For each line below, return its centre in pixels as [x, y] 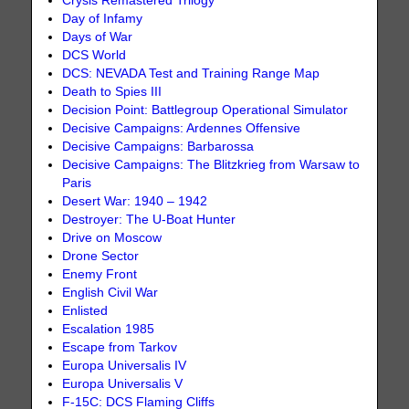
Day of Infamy [103, 19]
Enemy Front [100, 275]
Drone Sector [101, 257]
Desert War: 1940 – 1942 [135, 202]
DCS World [94, 56]
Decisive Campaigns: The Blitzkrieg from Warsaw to [211, 165]
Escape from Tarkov [120, 348]
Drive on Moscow [112, 238]
